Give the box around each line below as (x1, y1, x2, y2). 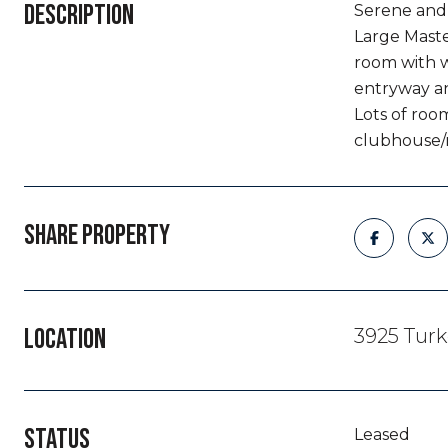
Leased (354, 425, 410, 444)
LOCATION (24, 323, 106, 356)
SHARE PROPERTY (24, 219, 170, 252)
